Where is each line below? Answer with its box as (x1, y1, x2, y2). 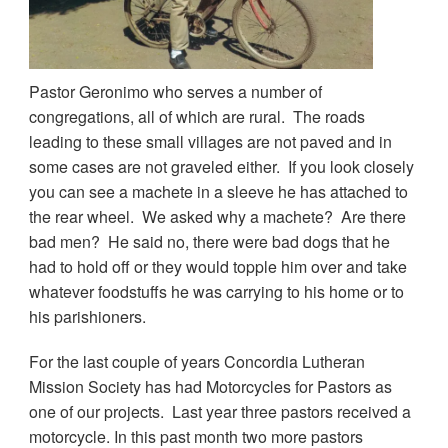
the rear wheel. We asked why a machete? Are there (28, 204, 406, 228)
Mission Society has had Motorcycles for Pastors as (28, 374, 392, 398)
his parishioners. (28, 304, 150, 328)
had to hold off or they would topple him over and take (28, 254, 407, 278)
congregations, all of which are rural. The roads (28, 104, 365, 128)
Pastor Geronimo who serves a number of (28, 79, 322, 103)
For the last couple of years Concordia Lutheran (28, 349, 365, 373)
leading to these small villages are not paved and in (28, 129, 392, 153)
